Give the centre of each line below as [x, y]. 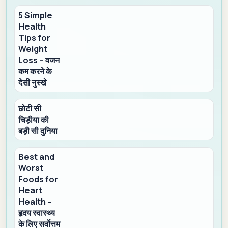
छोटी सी [30, 108]
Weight [33, 49]
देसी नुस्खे [33, 82]
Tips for [35, 37]
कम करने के [35, 71]
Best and [37, 156]
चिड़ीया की [34, 119]
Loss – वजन [39, 60]
